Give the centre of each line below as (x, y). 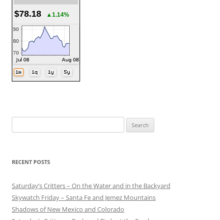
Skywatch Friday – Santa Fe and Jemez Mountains (84, 197)
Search (21, 122)
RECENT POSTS (31, 162)
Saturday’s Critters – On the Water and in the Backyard (91, 185)
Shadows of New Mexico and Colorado (68, 209)
